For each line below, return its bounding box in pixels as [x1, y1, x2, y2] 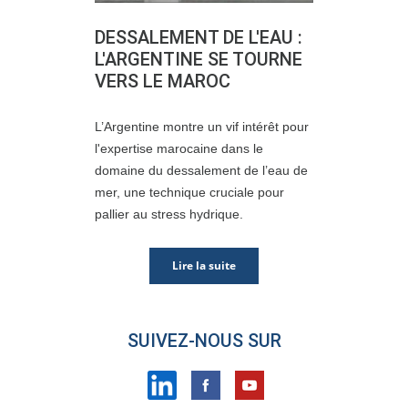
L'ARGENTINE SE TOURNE [95, 48, 302, 70]
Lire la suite [172, 258, 236, 273]
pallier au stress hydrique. [95, 207, 243, 221]
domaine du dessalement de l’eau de [95, 163, 308, 178]
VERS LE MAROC [95, 70, 230, 92]
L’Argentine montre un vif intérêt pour [95, 119, 309, 134]
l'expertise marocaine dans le [95, 141, 263, 156]
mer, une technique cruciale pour [95, 185, 284, 199]
